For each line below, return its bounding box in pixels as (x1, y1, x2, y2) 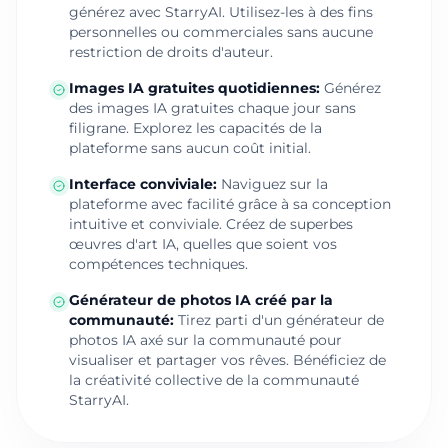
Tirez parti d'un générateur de (178, 311, 384, 329)
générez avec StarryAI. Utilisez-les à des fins (69, 3, 373, 21)
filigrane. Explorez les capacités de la (69, 119, 322, 137)
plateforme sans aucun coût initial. (69, 139, 311, 157)
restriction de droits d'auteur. (69, 43, 273, 61)
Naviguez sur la (221, 175, 328, 193)
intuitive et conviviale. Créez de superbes (69, 215, 353, 233)
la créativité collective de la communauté (69, 371, 359, 389)
